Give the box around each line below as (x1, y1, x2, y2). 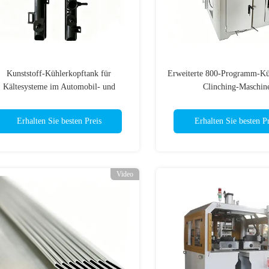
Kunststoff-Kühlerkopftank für (7, 69, 111, 78)
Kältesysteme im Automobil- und (2, 82, 115, 91)
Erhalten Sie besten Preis (16, 116, 101, 125)
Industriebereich (31, 95, 86, 104)
